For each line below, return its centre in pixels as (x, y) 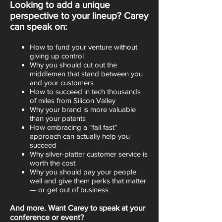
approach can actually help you (80, 136)
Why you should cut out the (73, 65)
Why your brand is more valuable (83, 109)
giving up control (57, 56)
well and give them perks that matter (88, 181)
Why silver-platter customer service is (89, 154)
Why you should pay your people (83, 172)
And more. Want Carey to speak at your (78, 208)
